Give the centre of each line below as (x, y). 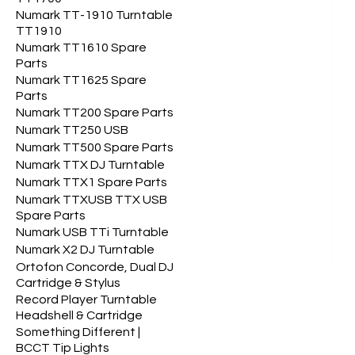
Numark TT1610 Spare (81, 47)
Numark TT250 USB (72, 130)
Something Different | (78, 332)
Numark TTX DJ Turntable (90, 164)
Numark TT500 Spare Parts (95, 147)
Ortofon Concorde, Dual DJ (95, 267)
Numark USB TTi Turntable (92, 232)
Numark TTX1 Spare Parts (92, 182)
